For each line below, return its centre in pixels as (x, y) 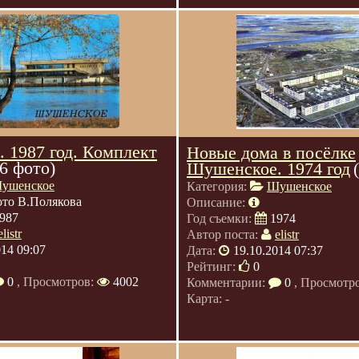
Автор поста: (224, 234)
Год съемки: (221, 218)
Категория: (218, 186)
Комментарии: (228, 282)
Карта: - (208, 298)
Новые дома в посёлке (271, 153)
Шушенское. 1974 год (268, 169)
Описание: (218, 202)
